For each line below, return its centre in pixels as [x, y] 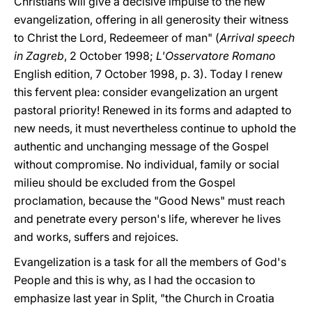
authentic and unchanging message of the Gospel [141, 146]
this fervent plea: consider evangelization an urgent [146, 92]
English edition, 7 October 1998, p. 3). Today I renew [148, 74]
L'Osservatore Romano [216, 56]
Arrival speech [257, 38]
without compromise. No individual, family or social [147, 164]
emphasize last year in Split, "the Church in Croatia [144, 298]
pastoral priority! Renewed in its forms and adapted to [153, 110]
